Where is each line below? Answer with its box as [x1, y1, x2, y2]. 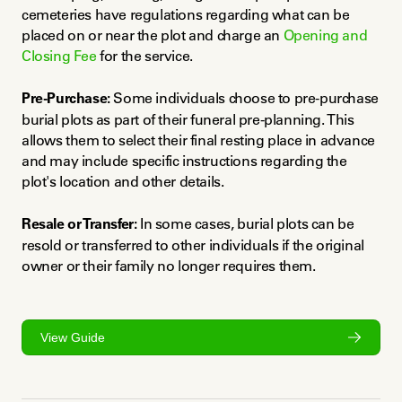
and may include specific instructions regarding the [22, 152, 347, 170]
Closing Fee [22, 47, 97, 66]
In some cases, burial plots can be [136, 214, 354, 233]
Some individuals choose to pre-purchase [109, 89, 379, 108]
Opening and [283, 26, 368, 45]
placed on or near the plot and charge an [22, 26, 284, 45]
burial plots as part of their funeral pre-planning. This [22, 110, 354, 129]
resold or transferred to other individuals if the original [22, 236, 364, 255]
